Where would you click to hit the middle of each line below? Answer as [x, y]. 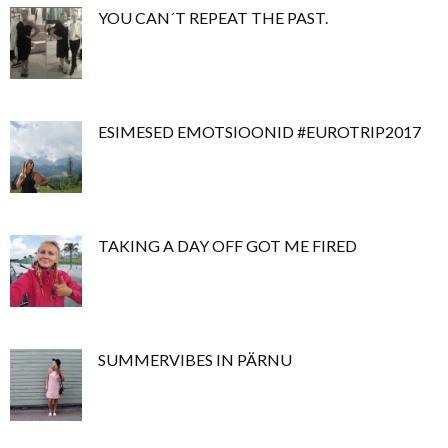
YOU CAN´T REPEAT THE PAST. [213, 17]
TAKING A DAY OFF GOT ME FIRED [227, 245]
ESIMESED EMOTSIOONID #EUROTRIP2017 [259, 131]
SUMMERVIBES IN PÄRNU [195, 359]
